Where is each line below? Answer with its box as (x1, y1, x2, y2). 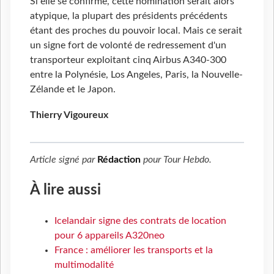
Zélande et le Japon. (30, 84, 116, 95)
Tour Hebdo (163, 155, 209, 165)
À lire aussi (30, 182, 101, 198)
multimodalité (54, 259, 114, 270)
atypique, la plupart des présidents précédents (30, 11, 228, 21)
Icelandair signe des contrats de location (54, 215, 226, 226)
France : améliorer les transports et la (54, 245, 213, 255)
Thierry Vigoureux (30, 110, 108, 120)
